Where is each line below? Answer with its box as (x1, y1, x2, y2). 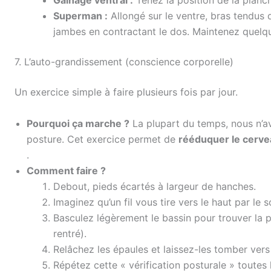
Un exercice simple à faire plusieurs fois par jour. (15, 86, 238, 99)
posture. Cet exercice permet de (27, 132, 178, 145)
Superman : (53, 10, 108, 22)
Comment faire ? (27, 164, 106, 177)
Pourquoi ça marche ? (27, 117, 129, 129)
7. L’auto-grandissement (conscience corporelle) (15, 56, 233, 68)
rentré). (53, 227, 87, 240)
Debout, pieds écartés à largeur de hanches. (53, 180, 256, 192)
